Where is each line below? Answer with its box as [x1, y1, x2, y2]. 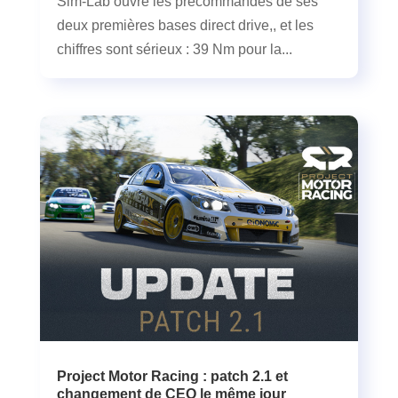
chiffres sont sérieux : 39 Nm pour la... [56, 42, 292, 58]
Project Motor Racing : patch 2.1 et [56, 368, 288, 384]
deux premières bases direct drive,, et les [56, 18, 314, 34]
